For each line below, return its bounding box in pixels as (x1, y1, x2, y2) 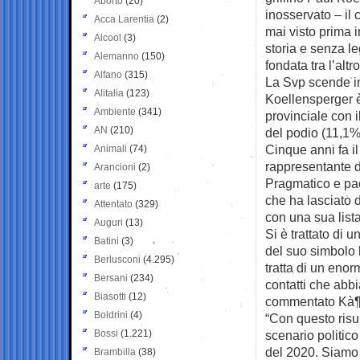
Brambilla (94, 346, 136, 358)
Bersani (94, 272, 128, 284)
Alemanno (94, 50, 139, 62)
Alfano (94, 68, 122, 80)
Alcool (94, 31, 121, 43)
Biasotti (94, 290, 126, 302)
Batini (94, 235, 119, 247)
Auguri (94, 216, 123, 228)
